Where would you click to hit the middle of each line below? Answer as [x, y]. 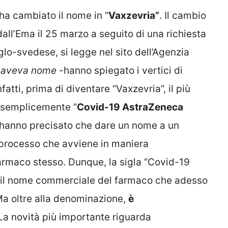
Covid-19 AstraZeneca [130, 107]
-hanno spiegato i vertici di [120, 70]
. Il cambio [183, 15]
